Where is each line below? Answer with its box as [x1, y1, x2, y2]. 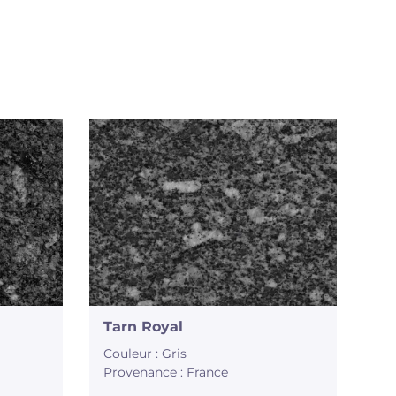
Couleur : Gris [103, 346, 187, 362]
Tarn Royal [103, 318, 184, 336]
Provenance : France [103, 364, 229, 381]
